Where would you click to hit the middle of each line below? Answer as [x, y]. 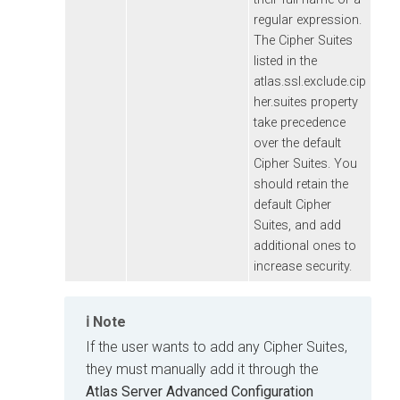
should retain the [301, 184]
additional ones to [305, 246]
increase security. [303, 266]
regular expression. [308, 20]
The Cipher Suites [303, 40]
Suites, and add [297, 225]
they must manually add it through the [202, 369]
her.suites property [306, 102]
